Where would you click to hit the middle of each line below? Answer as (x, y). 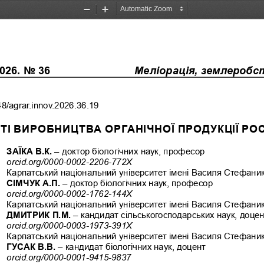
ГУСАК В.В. (32, 246)
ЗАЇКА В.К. (31, 151)
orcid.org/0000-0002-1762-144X (70, 193)
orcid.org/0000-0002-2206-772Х (70, 161)
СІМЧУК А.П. (35, 183)
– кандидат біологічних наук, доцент (132, 246)
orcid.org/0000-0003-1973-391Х (71, 225)
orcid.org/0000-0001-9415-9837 (69, 257)
